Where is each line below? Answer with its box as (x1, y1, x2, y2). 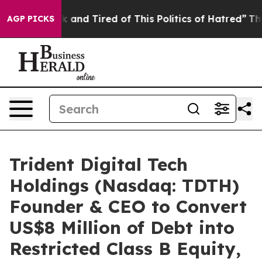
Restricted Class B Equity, (9, 237, 241, 260)
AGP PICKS (7, 13, 54, 24)
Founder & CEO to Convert (9, 195, 247, 218)
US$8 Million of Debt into (9, 216, 235, 239)
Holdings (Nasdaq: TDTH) (9, 174, 239, 196)
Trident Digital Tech (9, 153, 188, 175)
